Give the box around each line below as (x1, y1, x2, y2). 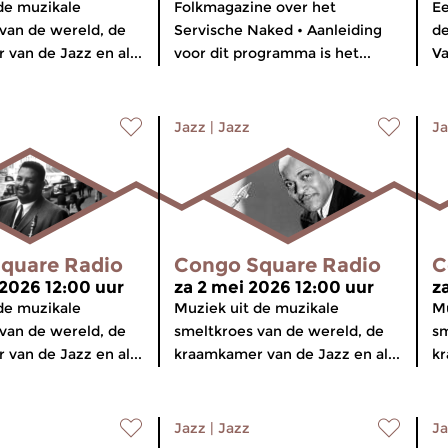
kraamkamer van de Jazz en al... (174, 345, 400, 363)
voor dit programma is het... (174, 44, 371, 62)
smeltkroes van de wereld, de (174, 322, 384, 340)
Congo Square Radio (174, 253, 381, 277)
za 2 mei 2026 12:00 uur (174, 277, 374, 297)
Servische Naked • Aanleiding (174, 21, 382, 39)
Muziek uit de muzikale (174, 299, 339, 317)
